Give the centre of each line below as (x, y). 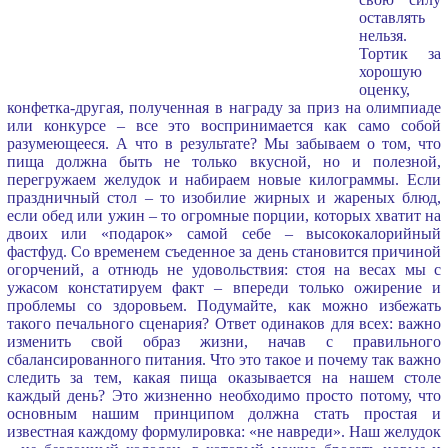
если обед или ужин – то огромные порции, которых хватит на (224, 215)
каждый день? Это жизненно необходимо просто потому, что (224, 395)
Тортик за (400, 53)
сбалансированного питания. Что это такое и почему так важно (224, 359)
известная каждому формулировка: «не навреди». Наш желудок (224, 431)
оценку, (384, 89)
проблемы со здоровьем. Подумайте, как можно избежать (224, 305)
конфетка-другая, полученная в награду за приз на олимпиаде (224, 107)
